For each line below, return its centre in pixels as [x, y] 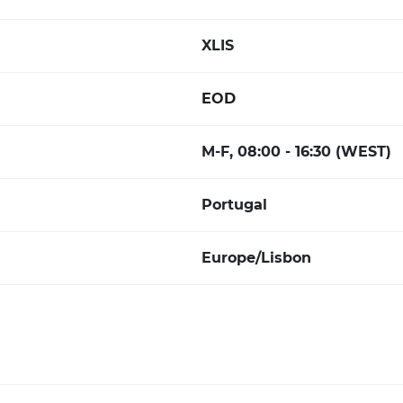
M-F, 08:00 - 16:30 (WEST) [296, 152]
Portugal [234, 205]
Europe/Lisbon [256, 258]
